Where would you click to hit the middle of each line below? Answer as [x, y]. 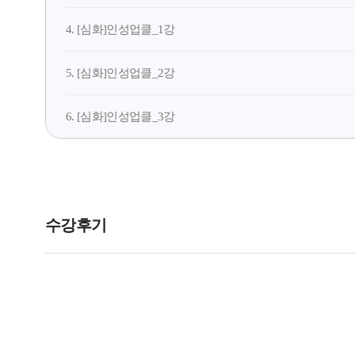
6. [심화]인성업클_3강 [120, 116]
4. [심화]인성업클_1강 [120, 29]
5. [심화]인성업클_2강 [120, 73]
